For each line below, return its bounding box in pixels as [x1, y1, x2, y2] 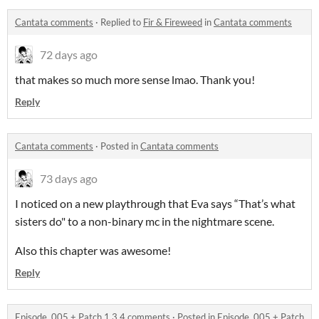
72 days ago [40, 48, 98, 61]
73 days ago [40, 172, 98, 185]
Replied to [100, 16, 143, 28]
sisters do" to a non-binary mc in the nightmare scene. [15, 214, 274, 228]
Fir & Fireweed [143, 16, 202, 28]
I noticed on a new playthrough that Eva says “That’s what [15, 197, 296, 210]
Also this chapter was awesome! [15, 244, 171, 257]
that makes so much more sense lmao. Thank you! [15, 73, 257, 86]
